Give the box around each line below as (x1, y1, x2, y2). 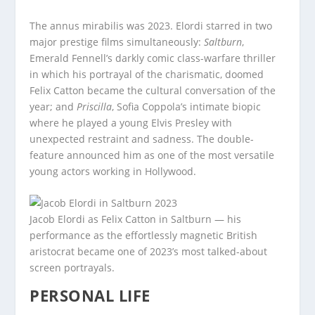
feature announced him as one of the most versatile (30, 148, 275, 162)
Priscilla (77, 99, 112, 113)
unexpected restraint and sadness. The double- (30, 131, 255, 146)
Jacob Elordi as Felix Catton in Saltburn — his (30, 212, 242, 226)
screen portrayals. (30, 261, 115, 275)
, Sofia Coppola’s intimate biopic (112, 99, 262, 113)
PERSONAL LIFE (30, 285, 150, 307)
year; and (30, 99, 77, 113)
